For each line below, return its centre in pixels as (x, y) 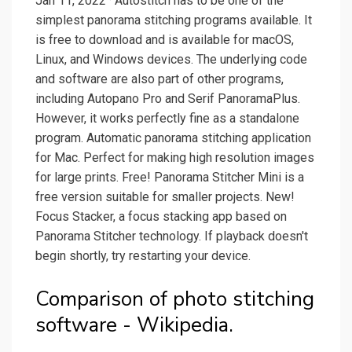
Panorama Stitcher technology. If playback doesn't (172, 236)
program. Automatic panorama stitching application (173, 138)
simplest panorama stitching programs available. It (174, 20)
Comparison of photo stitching (175, 299)
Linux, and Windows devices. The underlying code (171, 60)
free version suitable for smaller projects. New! (165, 197)
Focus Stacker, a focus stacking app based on (161, 217)
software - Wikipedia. (134, 325)
